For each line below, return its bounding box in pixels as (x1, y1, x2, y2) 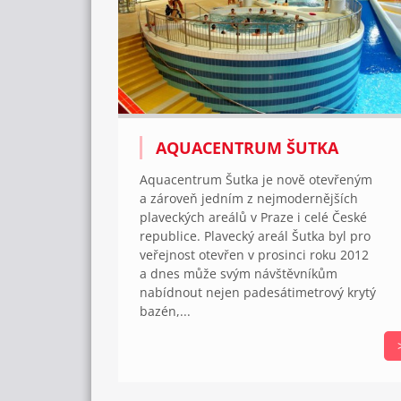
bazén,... (140, 302, 191, 320)
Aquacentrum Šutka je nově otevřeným (140, 170, 372, 188)
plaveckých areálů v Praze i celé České (140, 208, 367, 226)
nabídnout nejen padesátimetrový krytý (140, 283, 376, 301)
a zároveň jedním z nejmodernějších (140, 189, 358, 207)
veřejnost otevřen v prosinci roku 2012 (140, 245, 369, 263)
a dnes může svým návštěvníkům (140, 264, 337, 282)
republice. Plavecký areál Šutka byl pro (140, 226, 371, 244)
